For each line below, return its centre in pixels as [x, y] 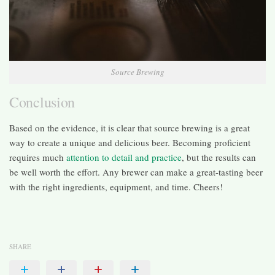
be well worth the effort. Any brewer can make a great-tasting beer [136, 172]
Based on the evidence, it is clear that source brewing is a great [130, 127]
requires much [38, 157]
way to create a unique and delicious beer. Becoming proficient [130, 142]
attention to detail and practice [124, 157]
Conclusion [42, 102]
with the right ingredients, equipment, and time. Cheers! [116, 186]
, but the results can [219, 157]
